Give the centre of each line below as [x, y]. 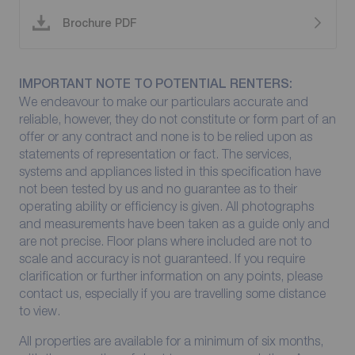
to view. [39, 311]
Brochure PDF [99, 23]
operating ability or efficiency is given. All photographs [166, 206]
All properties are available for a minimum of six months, [171, 341]
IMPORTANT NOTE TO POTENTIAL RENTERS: [155, 84]
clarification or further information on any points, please [170, 276]
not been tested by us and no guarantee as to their [158, 189]
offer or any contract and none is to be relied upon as [165, 137]
